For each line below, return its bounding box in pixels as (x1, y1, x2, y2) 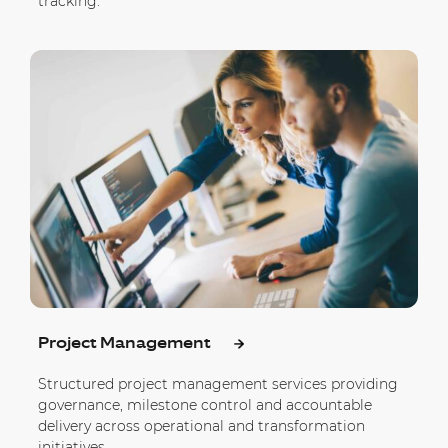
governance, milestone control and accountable (38, 396, 372, 415)
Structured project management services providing (38, 375, 398, 394)
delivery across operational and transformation (38, 417, 365, 436)
